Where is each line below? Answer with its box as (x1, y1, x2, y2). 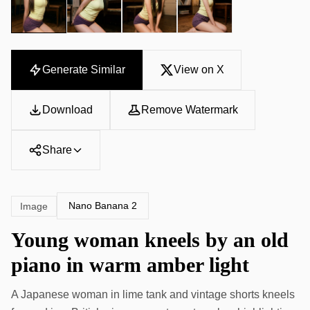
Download (42, 104, 93, 116)
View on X (174, 64, 224, 76)
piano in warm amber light (11, 253, 249, 277)
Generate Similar (42, 64, 125, 76)
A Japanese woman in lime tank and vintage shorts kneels (11, 289, 295, 301)
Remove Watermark (141, 104, 238, 116)
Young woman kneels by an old (11, 228, 289, 252)
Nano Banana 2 (69, 200, 137, 212)
